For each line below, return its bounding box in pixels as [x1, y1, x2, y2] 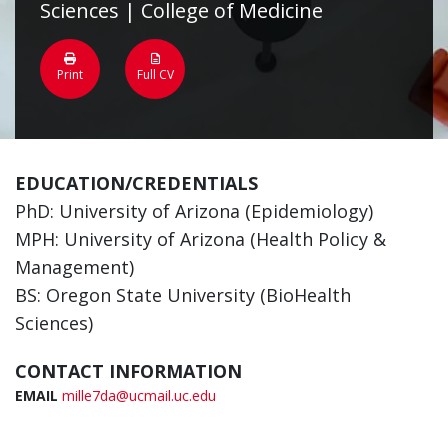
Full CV [136, 66, 174, 84]
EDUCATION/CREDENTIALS [15, 171, 258, 196]
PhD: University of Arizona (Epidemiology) [15, 199, 373, 224]
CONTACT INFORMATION [15, 359, 242, 384]
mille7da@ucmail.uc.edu [62, 386, 216, 406]
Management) [15, 255, 134, 280]
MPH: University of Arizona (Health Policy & [15, 227, 386, 252]
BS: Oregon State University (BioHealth [15, 283, 351, 308]
